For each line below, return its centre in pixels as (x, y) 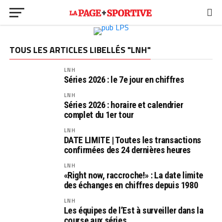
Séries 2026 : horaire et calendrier (123, 105)
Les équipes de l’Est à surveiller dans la (134, 210)
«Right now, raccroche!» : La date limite (133, 175)
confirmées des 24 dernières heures (127, 150)
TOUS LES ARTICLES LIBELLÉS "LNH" (80, 50)
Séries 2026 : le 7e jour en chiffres (124, 80)
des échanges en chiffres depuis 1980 (131, 185)
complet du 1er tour (99, 115)
